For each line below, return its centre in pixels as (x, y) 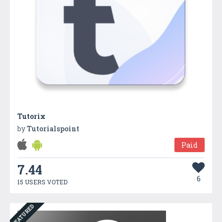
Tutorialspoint (53, 128)
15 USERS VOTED (42, 182)
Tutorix (31, 116)
